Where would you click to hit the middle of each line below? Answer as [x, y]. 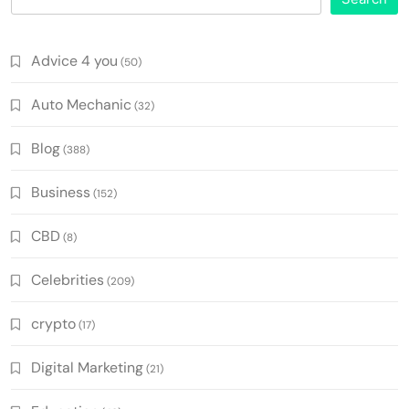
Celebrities [68, 279]
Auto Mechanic [81, 104]
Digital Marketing [87, 367]
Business [61, 192]
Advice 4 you [74, 60]
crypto [53, 323]
